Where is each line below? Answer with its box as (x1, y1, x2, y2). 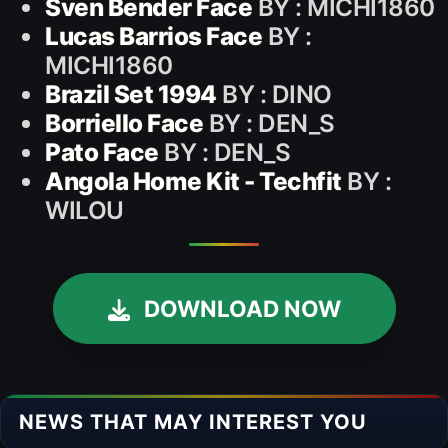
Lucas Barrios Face (45, 21, 263, 51)
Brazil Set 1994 (45, 79, 217, 109)
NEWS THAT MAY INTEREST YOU (19, 409, 367, 434)
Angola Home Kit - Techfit (45, 166, 342, 196)
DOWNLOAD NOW (143, 295, 341, 322)
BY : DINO (216, 79, 332, 109)
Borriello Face (45, 108, 204, 138)
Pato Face (45, 137, 159, 167)
